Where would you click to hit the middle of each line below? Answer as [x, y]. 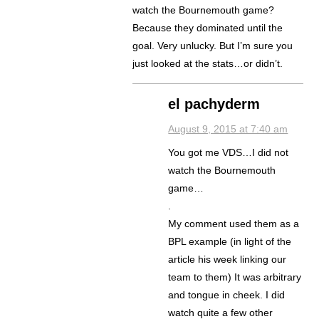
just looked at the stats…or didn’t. [208, 64]
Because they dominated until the [208, 28]
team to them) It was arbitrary [235, 277]
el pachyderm [214, 104]
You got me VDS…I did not [229, 153]
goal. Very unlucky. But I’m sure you [213, 46]
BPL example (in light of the [230, 242]
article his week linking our [228, 260]
